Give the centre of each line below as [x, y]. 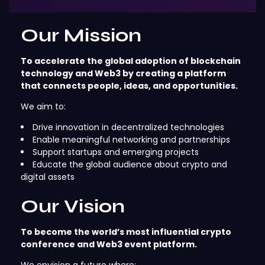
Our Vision [73, 206]
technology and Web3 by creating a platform [123, 73]
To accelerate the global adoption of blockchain [131, 61]
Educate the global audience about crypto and [130, 164]
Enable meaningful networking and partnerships [131, 140]
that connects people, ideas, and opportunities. [129, 86]
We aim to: [43, 106]
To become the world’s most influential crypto [126, 232]
